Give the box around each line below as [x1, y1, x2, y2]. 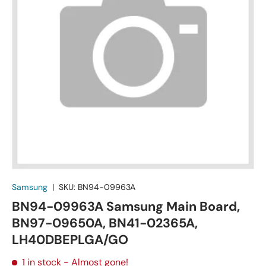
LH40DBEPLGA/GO [12, 231, 128, 248]
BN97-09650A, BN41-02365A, [12, 214, 198, 232]
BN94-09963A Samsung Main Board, [12, 198, 240, 215]
